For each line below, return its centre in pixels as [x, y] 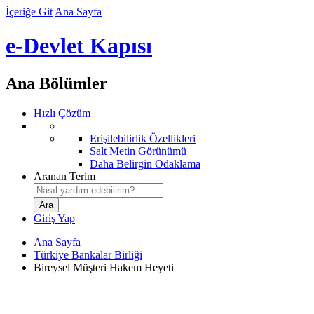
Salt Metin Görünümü [138, 151]
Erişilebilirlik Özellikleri [143, 138]
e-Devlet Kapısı [79, 46]
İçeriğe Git [29, 12]
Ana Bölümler [56, 83]
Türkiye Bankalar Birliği [88, 254]
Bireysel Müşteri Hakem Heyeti [104, 267]
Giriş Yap [54, 218]
